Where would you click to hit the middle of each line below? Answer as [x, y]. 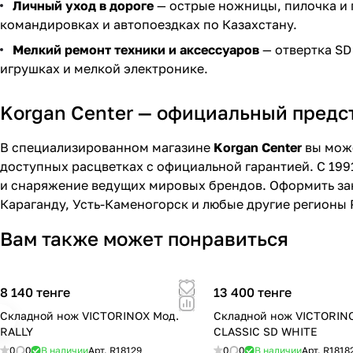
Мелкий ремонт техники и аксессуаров [136, 50]
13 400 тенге [253, 293]
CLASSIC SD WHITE [266, 332]
